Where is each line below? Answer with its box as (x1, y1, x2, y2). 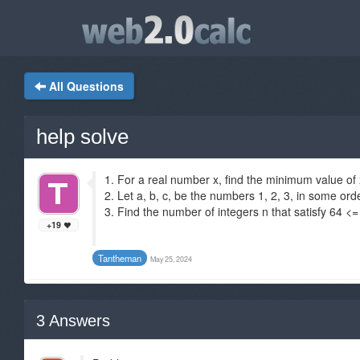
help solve (36, 125, 129, 149)
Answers (45, 312, 110, 329)
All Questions (49, 78, 124, 94)
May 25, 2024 (150, 254, 192, 264)
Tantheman (98, 252, 141, 264)
